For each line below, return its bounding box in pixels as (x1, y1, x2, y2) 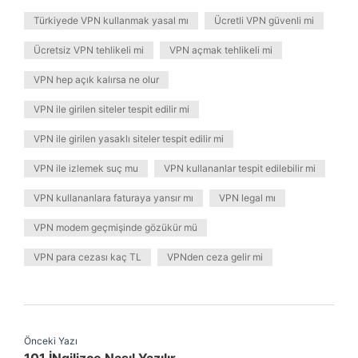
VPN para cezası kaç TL (34, 251, 141, 263)
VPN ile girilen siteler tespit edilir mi (34, 103, 189, 115)
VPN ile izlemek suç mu (34, 162, 138, 174)
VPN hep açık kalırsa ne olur (34, 74, 159, 86)
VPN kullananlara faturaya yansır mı (34, 192, 193, 204)
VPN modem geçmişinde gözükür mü (34, 221, 197, 233)
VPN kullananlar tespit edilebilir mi (164, 162, 316, 174)
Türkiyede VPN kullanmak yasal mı (34, 14, 189, 26)
